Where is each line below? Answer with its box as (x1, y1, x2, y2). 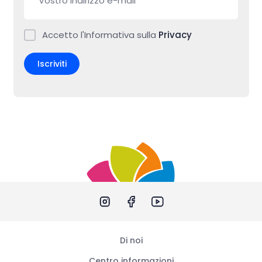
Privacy (158, 29, 192, 42)
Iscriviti (37, 57, 67, 70)
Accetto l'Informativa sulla (42, 29, 158, 42)
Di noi (119, 234, 143, 246)
